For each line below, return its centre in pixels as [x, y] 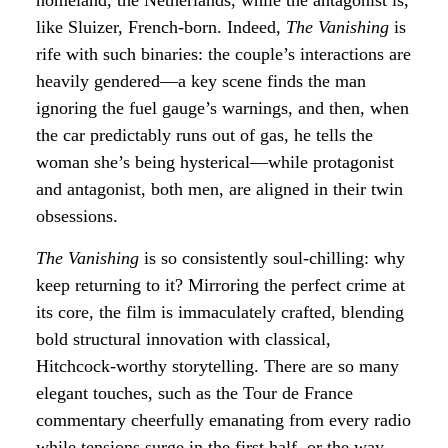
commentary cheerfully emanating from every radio [223, 419]
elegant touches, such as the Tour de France [194, 392]
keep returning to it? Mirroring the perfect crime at [220, 284]
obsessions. [79, 216]
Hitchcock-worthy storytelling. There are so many [217, 365]
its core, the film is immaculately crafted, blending [220, 311]
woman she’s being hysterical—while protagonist [215, 162]
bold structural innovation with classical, [183, 338]
